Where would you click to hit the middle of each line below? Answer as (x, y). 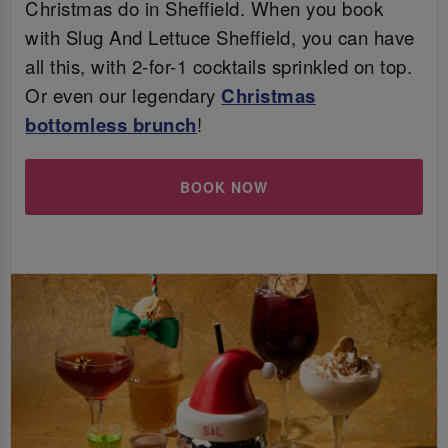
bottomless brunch (111, 124)
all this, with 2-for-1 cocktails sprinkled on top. (219, 65)
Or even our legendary (123, 94)
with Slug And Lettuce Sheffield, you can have (220, 36)
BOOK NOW (224, 187)
